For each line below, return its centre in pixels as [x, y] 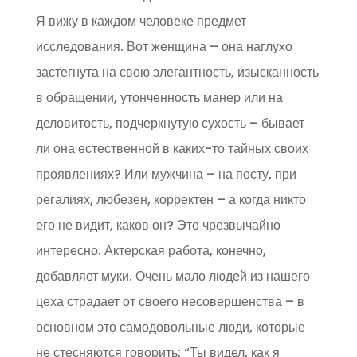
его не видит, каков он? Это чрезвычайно [158, 226]
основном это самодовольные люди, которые [170, 328]
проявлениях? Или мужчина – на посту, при [166, 175]
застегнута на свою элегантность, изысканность [177, 73]
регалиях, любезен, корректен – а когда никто [171, 200]
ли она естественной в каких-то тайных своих [172, 149]
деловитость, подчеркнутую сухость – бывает [170, 124]
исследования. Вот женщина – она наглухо [164, 47]
